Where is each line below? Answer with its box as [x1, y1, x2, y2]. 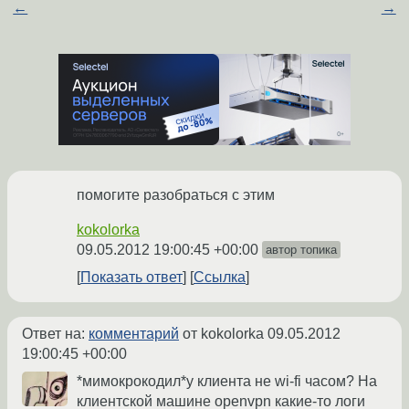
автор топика [266, 243, 337, 257]
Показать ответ [80, 269, 183, 286]
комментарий [89, 326, 179, 342]
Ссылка [194, 269, 246, 286]
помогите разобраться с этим [77, 187, 275, 204]
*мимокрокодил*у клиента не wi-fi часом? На [77, 373, 377, 390]
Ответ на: [22, 326, 89, 342]
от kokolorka [179, 326, 267, 342]
